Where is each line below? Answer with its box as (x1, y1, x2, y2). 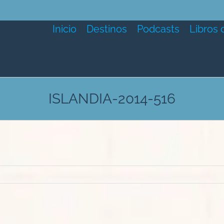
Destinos (86, 22, 127, 35)
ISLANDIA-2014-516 (48, 90, 175, 107)
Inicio (52, 22, 76, 35)
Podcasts (136, 22, 179, 35)
